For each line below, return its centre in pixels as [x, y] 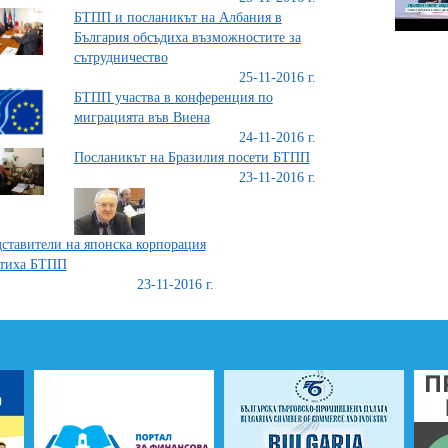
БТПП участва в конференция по [173, 97]
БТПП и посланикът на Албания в [177, 17]
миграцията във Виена [141, 117]
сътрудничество [120, 57]
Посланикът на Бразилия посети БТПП [191, 157]
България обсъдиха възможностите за [187, 37]
